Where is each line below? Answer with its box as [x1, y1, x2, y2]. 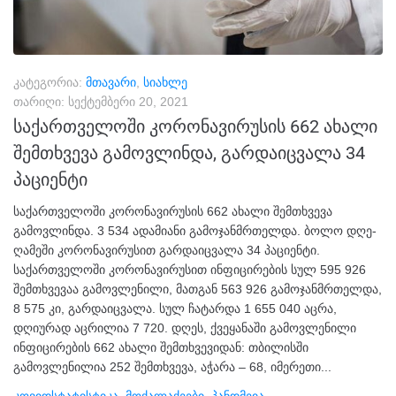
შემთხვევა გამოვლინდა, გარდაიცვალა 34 [13, 142, 365, 164]
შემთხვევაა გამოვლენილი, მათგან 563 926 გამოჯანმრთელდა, [13, 282, 382, 297]
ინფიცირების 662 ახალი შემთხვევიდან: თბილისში [13, 340, 308, 355]
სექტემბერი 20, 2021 [68, 95, 188, 110]
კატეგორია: [13, 75, 86, 90]
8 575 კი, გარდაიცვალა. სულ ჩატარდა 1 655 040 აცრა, [13, 301, 337, 316]
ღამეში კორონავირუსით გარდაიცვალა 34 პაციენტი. [13, 243, 320, 258]
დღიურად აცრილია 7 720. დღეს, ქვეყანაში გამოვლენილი [13, 321, 356, 336]
